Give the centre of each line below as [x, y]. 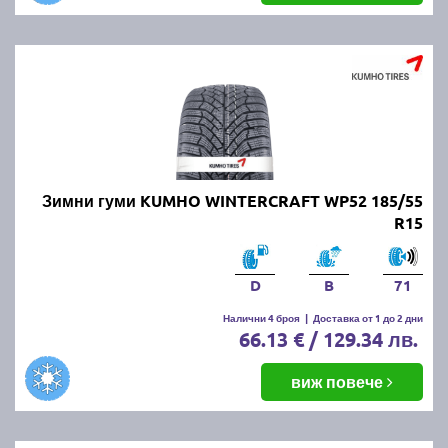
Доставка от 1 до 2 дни [368, 317]
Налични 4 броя [261, 317]
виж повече [339, 381]
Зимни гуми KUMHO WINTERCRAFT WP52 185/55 [232, 200]
